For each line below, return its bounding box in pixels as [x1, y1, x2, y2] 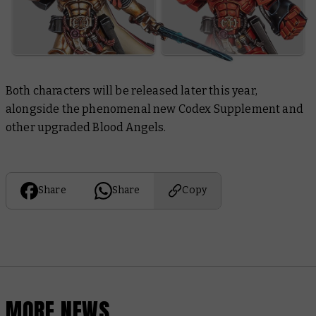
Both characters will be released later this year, [6, 83, 257, 97]
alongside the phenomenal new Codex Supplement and [6, 102, 303, 116]
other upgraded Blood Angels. [6, 120, 169, 134]
